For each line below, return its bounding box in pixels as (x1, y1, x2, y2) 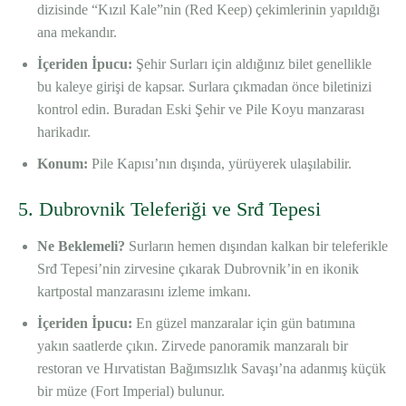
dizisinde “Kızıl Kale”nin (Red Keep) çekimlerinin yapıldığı (37, 2, 380, 18)
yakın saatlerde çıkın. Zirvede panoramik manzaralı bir (37, 338, 348, 354)
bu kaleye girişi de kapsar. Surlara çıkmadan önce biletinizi (37, 79, 372, 95)
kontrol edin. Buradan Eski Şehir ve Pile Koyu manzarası (37, 101, 364, 118)
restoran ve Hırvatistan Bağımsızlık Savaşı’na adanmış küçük (37, 361, 386, 377)
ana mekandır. (37, 24, 117, 41)
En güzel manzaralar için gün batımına (132, 315, 355, 332)
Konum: (37, 156, 88, 172)
